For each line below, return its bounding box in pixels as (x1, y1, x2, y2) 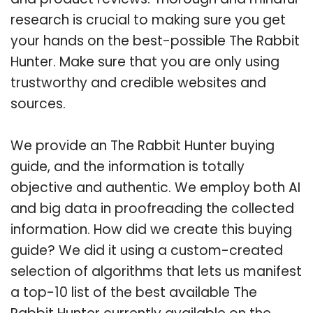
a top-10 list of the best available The (10, 282, 257, 302)
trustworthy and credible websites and (10, 73, 266, 92)
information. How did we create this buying (10, 219, 292, 239)
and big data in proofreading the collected (10, 198, 294, 218)
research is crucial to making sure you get (10, 10, 286, 29)
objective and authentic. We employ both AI (10, 177, 300, 197)
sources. (10, 94, 66, 113)
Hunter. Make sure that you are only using (10, 52, 279, 71)
